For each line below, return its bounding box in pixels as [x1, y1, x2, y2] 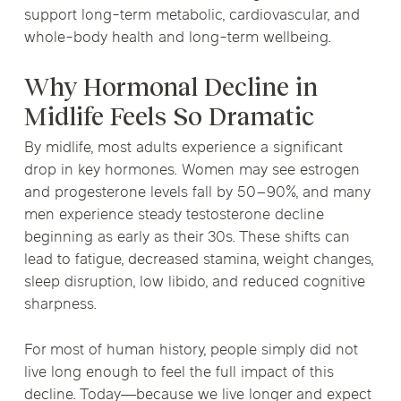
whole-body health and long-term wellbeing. [24, 27, 332, 49]
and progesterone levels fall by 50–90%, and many [24, 183, 371, 205]
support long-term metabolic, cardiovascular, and [24, 4, 361, 27]
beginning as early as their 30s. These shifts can [24, 227, 351, 250]
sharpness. [24, 294, 98, 317]
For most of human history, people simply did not [24, 339, 359, 362]
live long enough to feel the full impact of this [24, 362, 335, 384]
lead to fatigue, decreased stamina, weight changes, [24, 250, 374, 272]
